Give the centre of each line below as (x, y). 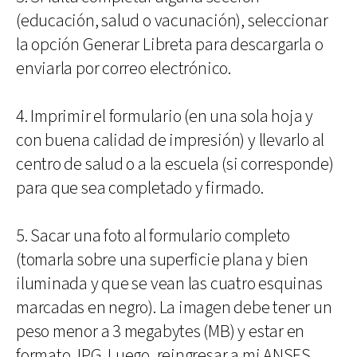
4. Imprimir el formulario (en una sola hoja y (165, 116)
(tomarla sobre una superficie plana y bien (162, 260)
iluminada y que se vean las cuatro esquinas (169, 284)
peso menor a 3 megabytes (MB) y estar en (161, 331)
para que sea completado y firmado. (140, 188)
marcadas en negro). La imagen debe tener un (174, 308)
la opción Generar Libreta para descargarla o (170, 45)
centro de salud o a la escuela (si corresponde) (175, 164)
